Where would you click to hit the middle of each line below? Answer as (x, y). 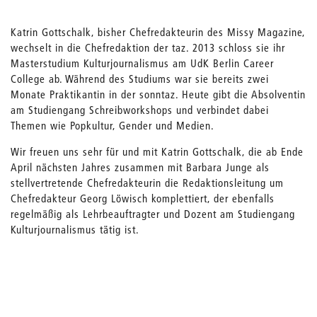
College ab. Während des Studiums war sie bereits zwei (140, 79)
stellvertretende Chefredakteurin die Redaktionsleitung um (147, 183)
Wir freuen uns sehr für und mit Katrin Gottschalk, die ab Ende (157, 152)
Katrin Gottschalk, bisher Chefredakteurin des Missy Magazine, (158, 32)
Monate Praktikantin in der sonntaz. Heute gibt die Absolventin (158, 94)
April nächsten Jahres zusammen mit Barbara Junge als (140, 167)
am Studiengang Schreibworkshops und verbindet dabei (140, 110)
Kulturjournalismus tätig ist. (75, 230)
